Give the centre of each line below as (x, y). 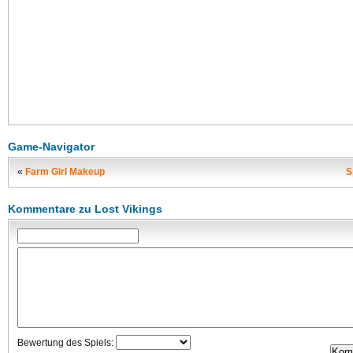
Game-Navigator (51, 147)
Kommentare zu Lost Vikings (85, 209)
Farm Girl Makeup (65, 172)
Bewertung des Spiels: (67, 343)
